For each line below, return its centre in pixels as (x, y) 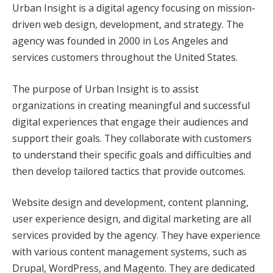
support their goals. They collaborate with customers (132, 138)
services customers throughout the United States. (125, 58)
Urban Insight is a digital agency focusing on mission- (134, 8)
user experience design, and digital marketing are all (132, 219)
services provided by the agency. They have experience (136, 236)
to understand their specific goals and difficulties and (132, 154)
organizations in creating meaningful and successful (131, 105)
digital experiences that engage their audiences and (130, 122)
